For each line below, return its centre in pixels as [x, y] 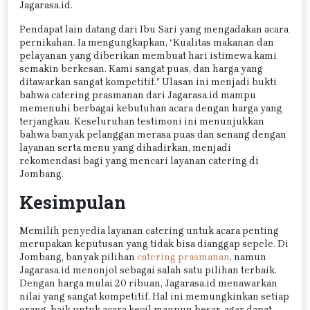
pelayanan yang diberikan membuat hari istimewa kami [148, 55]
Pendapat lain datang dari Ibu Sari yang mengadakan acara [154, 29]
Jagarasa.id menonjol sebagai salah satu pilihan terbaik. [148, 270]
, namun [248, 257]
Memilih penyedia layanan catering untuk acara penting [149, 230]
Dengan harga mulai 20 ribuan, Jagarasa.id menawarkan [148, 283]
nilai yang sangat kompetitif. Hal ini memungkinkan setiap [154, 296]
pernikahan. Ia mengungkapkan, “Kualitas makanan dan [147, 42]
